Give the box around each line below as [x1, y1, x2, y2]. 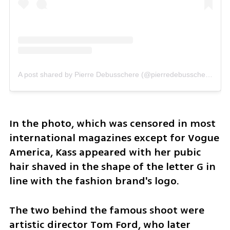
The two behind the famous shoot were [9, 203, 204, 218]
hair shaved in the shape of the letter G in [9, 159, 216, 175]
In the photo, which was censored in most [9, 116, 216, 131]
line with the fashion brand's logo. [9, 174, 182, 189]
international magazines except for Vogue [9, 130, 219, 146]
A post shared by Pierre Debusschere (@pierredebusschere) [205, 70, 213, 79]
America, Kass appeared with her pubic [9, 145, 201, 160]
